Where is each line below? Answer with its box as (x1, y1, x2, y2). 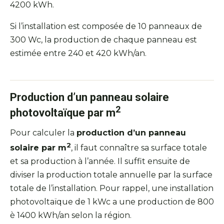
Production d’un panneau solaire (10, 90, 169, 103)
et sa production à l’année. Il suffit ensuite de (10, 156, 190, 166)
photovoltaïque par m (10, 106, 115, 119)
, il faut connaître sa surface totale (71, 143, 207, 153)
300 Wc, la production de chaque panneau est (10, 34, 197, 44)
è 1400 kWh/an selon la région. (10, 210, 131, 220)
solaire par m (10, 143, 66, 153)
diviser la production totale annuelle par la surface (10, 170, 212, 180)
